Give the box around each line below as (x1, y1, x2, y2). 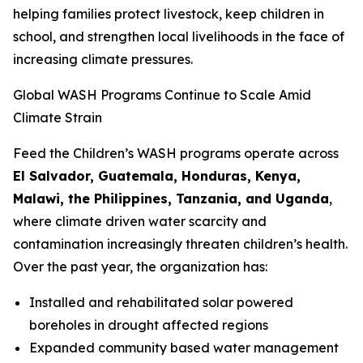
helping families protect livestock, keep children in (13, 6, 324, 22)
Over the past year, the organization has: (13, 258, 267, 275)
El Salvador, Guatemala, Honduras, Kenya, (13, 168, 301, 184)
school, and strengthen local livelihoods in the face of (13, 28, 344, 45)
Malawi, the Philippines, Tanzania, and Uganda (13, 190, 329, 207)
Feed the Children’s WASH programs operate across (13, 145, 339, 161)
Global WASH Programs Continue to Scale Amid (13, 87, 311, 103)
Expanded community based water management (29, 340, 339, 356)
